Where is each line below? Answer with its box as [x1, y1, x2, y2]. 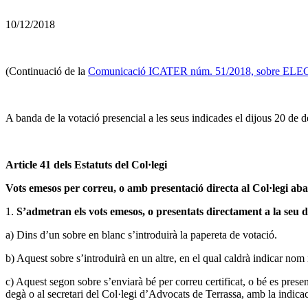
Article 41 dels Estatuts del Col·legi [5, 158, 167, 170]
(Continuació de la [5, 65, 88, 77]
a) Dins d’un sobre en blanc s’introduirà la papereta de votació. [5, 228, 277, 241]
